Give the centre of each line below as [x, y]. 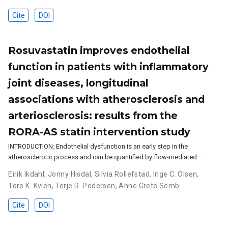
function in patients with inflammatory [109, 67]
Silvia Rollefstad [122, 174]
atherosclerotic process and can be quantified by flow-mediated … [106, 157]
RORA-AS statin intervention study [99, 132]
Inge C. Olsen [175, 174]
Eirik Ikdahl [26, 174]
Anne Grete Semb [149, 186]
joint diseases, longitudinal [78, 83]
